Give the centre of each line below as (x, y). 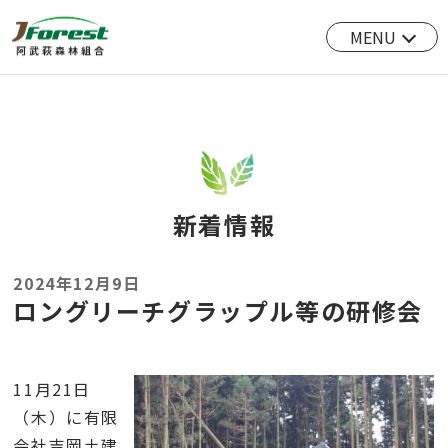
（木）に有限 (66, 417)
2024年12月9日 (77, 283)
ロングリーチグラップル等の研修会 (218, 310)
